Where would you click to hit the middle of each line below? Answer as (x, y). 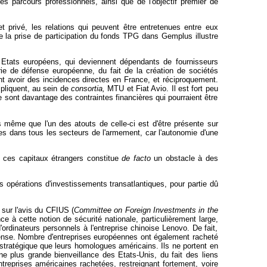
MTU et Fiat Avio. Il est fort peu (162, 89)
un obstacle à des (184, 158)
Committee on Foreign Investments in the (146, 210)
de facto (136, 158)
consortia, (88, 89)
